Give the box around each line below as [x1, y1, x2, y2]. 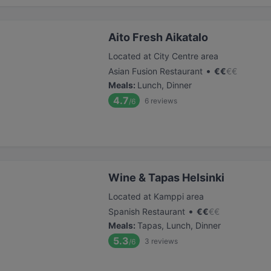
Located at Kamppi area [108, 191, 204, 201]
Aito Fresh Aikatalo [108, 31, 208, 44]
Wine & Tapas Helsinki [108, 171, 224, 184]
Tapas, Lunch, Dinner [137, 220, 221, 230]
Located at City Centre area [108, 51, 218, 61]
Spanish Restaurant [108, 206, 185, 217]
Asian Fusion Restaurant [108, 66, 203, 76]
